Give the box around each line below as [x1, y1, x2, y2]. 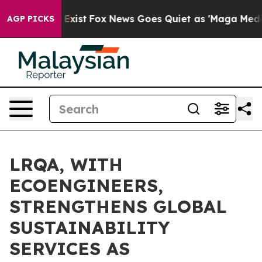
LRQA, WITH [9, 153, 123, 175]
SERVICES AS [9, 237, 130, 260]
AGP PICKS [7, 13, 54, 24]
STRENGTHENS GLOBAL [9, 195, 227, 218]
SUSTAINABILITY [9, 216, 170, 239]
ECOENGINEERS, [9, 174, 163, 196]
